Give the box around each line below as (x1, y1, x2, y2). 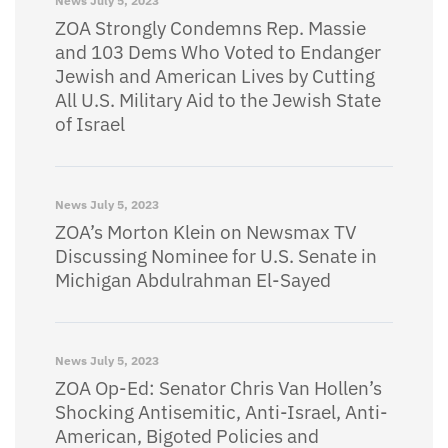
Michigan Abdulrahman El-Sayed (55, 268, 331, 292)
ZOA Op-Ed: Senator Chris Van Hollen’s (55, 376, 382, 400)
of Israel (55, 112, 125, 136)
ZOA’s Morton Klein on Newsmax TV (55, 220, 357, 244)
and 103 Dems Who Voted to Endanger (55, 40, 381, 64)
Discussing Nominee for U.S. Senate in (55, 244, 377, 268)
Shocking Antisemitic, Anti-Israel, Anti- (55, 400, 388, 424)
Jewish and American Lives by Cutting (55, 64, 375, 88)
